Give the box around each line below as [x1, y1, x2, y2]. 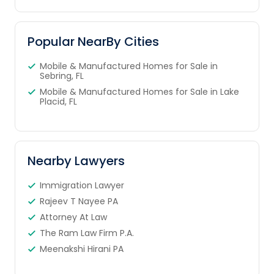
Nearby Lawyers [27, 152, 125, 170]
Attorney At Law [39, 211, 107, 224]
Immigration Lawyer [39, 179, 124, 192]
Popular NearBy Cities [27, 33, 159, 51]
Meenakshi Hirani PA [39, 243, 124, 256]
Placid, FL [39, 95, 77, 108]
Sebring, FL [39, 70, 84, 83]
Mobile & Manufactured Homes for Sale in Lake [39, 86, 239, 98]
